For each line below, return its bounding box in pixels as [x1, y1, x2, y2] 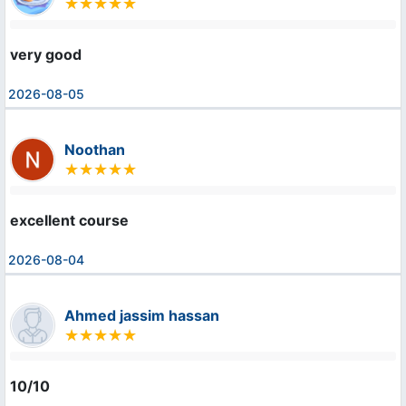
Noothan [64, 140, 125, 159]
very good [10, 44, 82, 63]
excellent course [10, 210, 129, 229]
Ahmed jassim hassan [64, 305, 219, 324]
